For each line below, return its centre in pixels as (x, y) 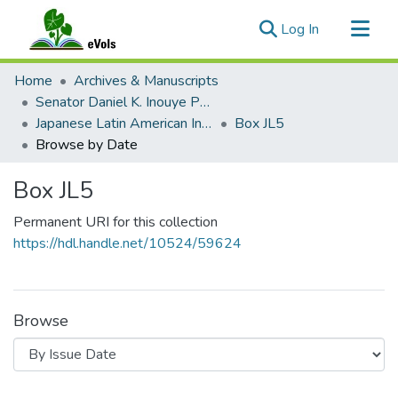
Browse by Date (87, 145)
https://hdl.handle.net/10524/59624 (127, 243)
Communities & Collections (96, 73)
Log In (300, 29)
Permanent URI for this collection (115, 222)
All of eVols (51, 101)
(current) (344, 28)
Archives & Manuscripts (146, 81)
